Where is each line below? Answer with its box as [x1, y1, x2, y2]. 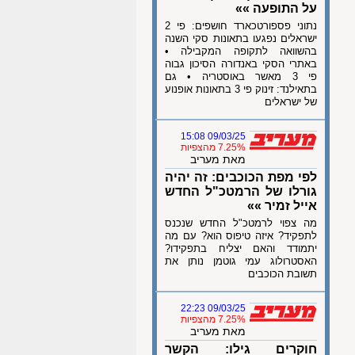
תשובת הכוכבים [248, 268, 317, 280]
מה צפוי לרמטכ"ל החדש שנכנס [165, 217, 317, 229]
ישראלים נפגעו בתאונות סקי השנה [165, 32, 317, 44]
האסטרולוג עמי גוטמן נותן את [165, 255, 317, 267]
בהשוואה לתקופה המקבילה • [165, 45, 317, 57]
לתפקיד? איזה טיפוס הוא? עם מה [165, 230, 317, 242]
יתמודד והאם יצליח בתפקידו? [165, 242, 317, 254]
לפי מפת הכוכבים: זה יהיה [165, 170, 317, 184]
